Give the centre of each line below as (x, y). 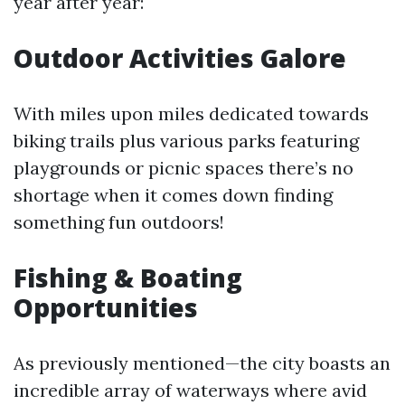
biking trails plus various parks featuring (186, 141)
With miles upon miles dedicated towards (191, 113)
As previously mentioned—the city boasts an (202, 363)
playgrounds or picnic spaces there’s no (184, 168)
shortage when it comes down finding (173, 195)
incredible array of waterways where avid (190, 390)
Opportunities (106, 307)
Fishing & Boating (128, 278)
